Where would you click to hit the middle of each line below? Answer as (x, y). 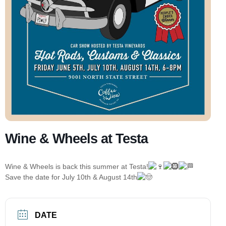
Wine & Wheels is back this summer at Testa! (77, 166)
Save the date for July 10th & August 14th (71, 177)
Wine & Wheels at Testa (76, 138)
